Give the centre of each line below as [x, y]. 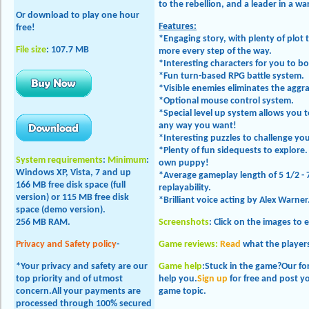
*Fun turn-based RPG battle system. [231, 76]
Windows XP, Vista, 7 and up [73, 173]
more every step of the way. [215, 51]
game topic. [182, 291]
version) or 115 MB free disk [72, 198]
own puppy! [184, 163]
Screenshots [184, 222]
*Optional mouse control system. [226, 101]
